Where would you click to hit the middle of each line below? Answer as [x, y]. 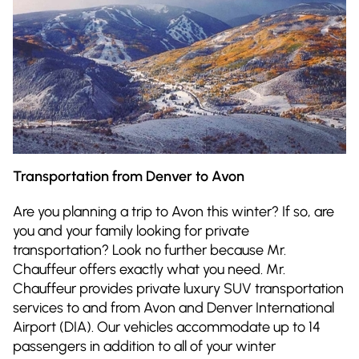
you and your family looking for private [131, 230]
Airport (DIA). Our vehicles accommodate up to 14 [167, 327]
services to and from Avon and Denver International [173, 307]
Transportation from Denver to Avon [129, 176]
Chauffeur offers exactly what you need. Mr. [149, 269]
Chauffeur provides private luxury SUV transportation [178, 288]
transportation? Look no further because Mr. [149, 250]
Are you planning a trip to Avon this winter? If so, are [173, 211]
